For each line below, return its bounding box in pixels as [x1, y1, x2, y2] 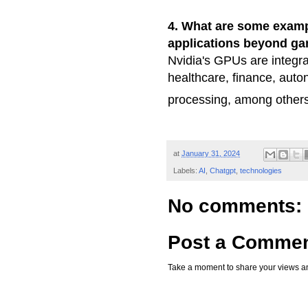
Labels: [173, 166, 199, 175]
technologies [240, 166, 282, 175]
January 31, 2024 [181, 149, 240, 158]
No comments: [168, 195, 302, 217]
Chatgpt [210, 166, 236, 175]
